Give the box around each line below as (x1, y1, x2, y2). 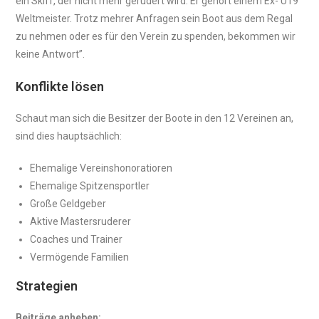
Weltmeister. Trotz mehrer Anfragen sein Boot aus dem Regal (16, 13, 293, 25)
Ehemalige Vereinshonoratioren (30, 162, 173, 174)
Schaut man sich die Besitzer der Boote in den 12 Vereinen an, (16, 113, 294, 125)
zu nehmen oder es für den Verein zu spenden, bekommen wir (16, 31, 296, 43)
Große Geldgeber (30, 198, 107, 210)
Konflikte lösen (16, 79, 105, 95)
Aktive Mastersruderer (30, 216, 132, 228)
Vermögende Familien (30, 251, 130, 263)
